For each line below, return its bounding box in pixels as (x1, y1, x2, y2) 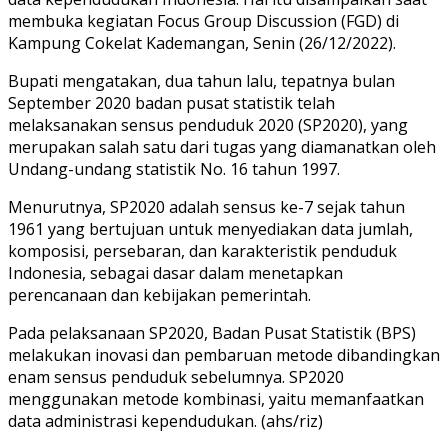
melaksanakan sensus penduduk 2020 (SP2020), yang (8, 113, 408, 136)
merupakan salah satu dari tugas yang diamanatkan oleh (8, 135, 436, 158)
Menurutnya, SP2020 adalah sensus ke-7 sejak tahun (8, 195, 405, 218)
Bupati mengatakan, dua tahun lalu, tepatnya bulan (8, 69, 395, 92)
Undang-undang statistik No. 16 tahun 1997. (8, 157, 340, 180)
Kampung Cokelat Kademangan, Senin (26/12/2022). (8, 31, 396, 54)
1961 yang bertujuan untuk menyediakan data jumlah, (8, 217, 413, 240)
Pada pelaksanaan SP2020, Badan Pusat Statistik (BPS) (8, 321, 416, 344)
